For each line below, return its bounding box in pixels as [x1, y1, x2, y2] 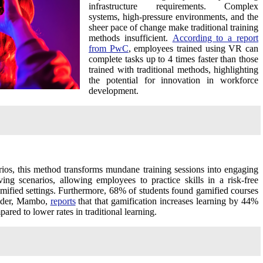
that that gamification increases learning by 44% [75, 195, 259, 206]
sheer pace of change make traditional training [89, 22, 258, 32]
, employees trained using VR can [128, 43, 259, 53]
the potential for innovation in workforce [89, 75, 258, 85]
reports [50, 195, 76, 206]
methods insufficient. [89, 32, 173, 43]
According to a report [172, 32, 259, 43]
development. [89, 85, 139, 96]
